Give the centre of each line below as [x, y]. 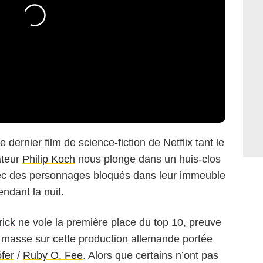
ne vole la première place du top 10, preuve [118, 223]
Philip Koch [49, 159]
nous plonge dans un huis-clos [148, 159]
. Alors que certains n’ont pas [151, 256]
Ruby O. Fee [53, 256]
